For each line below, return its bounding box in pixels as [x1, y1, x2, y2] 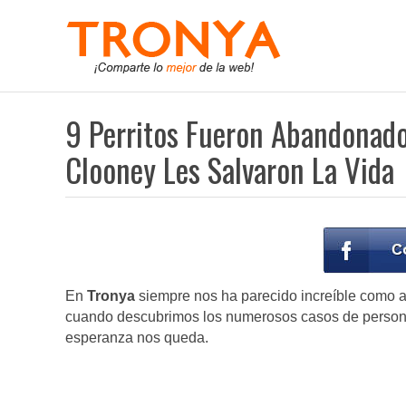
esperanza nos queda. [65, 330, 208, 346]
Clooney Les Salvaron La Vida [65, 146, 394, 193]
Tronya [87, 288, 135, 304]
